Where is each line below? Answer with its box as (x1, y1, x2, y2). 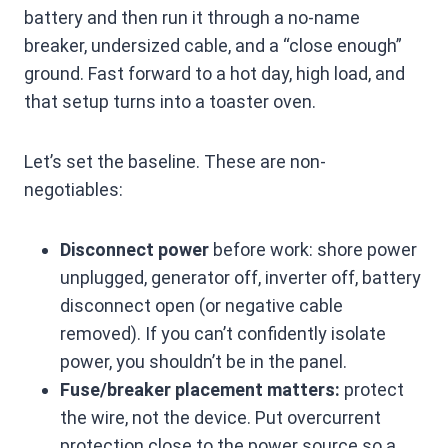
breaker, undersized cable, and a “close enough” (24, 35, 402, 56)
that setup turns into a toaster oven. (24, 91, 316, 112)
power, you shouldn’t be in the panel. (60, 351, 347, 372)
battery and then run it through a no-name (24, 7, 360, 28)
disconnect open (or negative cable (60, 295, 343, 316)
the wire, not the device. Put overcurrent (60, 407, 381, 428)
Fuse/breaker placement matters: (60, 379, 340, 400)
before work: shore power (209, 239, 417, 260)
